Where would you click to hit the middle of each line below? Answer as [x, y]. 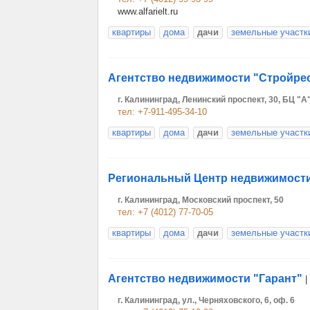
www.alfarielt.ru [148, 11]
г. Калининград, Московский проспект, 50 [201, 200]
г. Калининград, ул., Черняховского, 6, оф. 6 [206, 300]
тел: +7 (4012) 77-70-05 [165, 212]
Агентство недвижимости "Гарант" [205, 279]
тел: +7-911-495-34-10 [162, 112]
